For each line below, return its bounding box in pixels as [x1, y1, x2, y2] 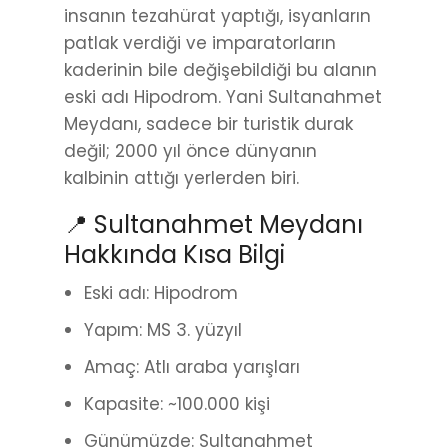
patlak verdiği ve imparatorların [64, 30, 336, 55]
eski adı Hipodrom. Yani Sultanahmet [64, 84, 382, 109]
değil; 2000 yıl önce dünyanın [64, 138, 317, 163]
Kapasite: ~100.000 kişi [84, 391, 270, 416]
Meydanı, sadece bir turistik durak [64, 111, 353, 136]
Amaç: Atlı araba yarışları [84, 354, 300, 379]
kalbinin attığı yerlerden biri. [64, 165, 299, 190]
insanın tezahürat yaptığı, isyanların [64, 3, 371, 28]
